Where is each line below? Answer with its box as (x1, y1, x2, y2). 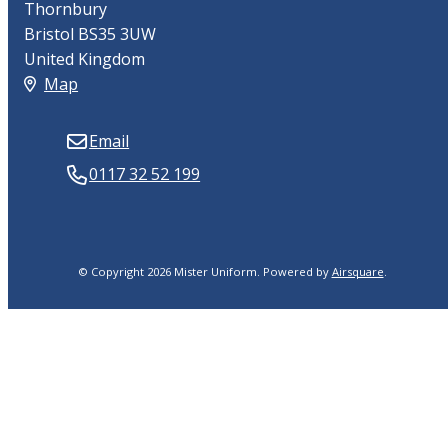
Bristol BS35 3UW (24, 23, 157, 46)
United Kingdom (24, 48, 146, 71)
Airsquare (331, 264, 384, 280)
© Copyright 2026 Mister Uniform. (77, 264, 260, 280)
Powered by (259, 264, 332, 280)
